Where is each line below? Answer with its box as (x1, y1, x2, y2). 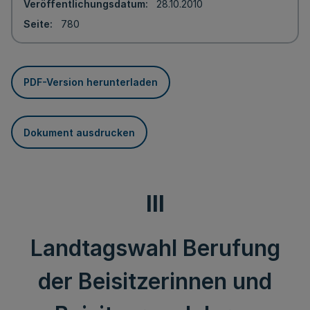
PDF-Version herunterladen (24, 76, 158, 88)
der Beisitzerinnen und (38, 268, 272, 295)
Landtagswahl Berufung (30, 235, 280, 262)
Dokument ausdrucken (24, 126, 135, 138)
